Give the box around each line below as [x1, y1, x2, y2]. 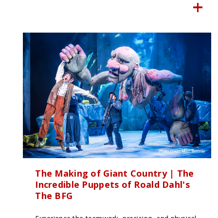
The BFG [35, 190, 73, 202]
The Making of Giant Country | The [35, 167, 194, 180]
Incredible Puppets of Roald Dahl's [35, 179, 190, 191]
